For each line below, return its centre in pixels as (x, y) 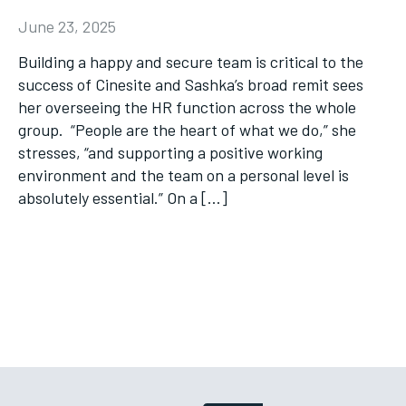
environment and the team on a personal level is (184, 175)
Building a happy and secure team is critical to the (191, 62)
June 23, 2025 (67, 26)
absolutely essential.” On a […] (123, 198)
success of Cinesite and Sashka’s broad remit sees (191, 84)
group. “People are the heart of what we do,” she (187, 130)
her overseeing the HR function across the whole (187, 107)
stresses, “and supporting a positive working (170, 152)
